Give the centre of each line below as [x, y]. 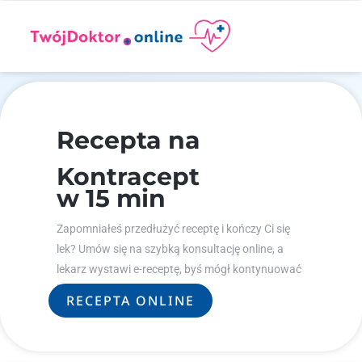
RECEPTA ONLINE [130, 301]
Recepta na [128, 140]
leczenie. [78, 289]
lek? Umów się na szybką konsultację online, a [170, 249]
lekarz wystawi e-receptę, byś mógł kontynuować [179, 269]
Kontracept [128, 177]
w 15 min [111, 198]
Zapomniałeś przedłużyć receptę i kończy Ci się [173, 229]
